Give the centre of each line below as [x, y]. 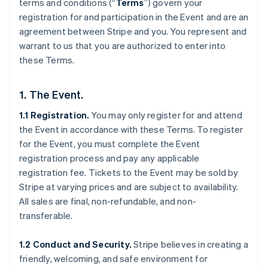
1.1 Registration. [54, 115]
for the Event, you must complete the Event [110, 144]
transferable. [46, 215]
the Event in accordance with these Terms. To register [131, 129]
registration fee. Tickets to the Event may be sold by [129, 172]
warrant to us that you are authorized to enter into [123, 45]
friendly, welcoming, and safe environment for [114, 258]
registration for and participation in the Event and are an [134, 17]
